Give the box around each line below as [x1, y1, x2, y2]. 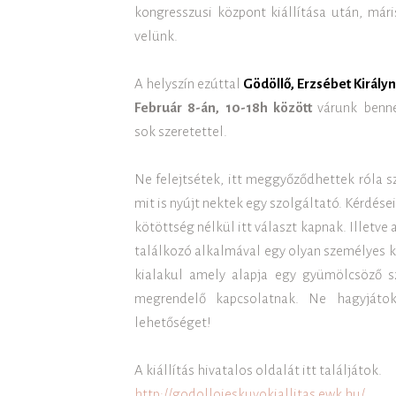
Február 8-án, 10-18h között [134, 99, 312, 115]
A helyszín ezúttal [134, 75, 243, 91]
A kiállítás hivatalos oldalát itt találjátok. [134, 362, 382, 377]
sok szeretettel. [134, 123, 227, 139]
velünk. [134, 27, 178, 43]
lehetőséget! [134, 314, 211, 330]
